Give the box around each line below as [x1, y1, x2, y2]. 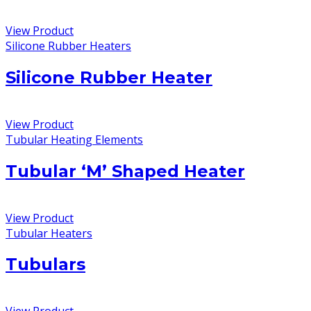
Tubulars [6, 254, 85, 275]
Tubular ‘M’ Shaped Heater [6, 160, 245, 181]
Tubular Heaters [6, 225, 92, 241]
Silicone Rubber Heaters [6, 37, 131, 53]
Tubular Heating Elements [6, 131, 143, 147]
